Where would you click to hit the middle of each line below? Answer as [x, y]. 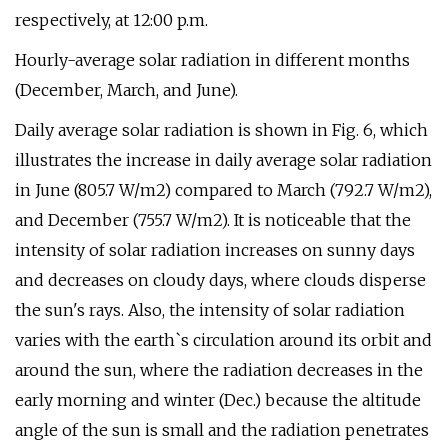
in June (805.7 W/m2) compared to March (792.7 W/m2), [223, 190]
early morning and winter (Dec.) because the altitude [218, 400]
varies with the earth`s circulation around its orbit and [223, 340]
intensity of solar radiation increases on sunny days [215, 250]
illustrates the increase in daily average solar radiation [223, 160]
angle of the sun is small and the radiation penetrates [222, 430]
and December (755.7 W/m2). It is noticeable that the [213, 220]
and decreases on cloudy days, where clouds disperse [220, 280]
